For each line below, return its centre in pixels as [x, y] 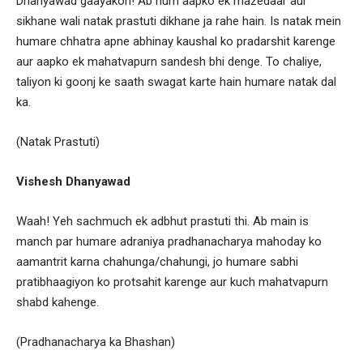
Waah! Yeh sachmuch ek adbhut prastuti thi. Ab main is [162, 221]
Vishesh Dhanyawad [73, 181]
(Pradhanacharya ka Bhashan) [96, 342]
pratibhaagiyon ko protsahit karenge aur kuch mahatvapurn [172, 282]
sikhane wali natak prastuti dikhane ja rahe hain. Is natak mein [179, 21]
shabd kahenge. [58, 302]
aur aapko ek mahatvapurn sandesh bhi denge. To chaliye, [169, 61]
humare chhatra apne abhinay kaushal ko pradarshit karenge [176, 41]
